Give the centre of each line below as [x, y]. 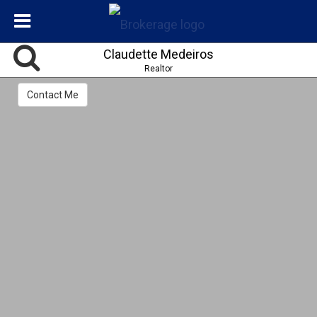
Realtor [158, 69]
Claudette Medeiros [158, 54]
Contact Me [53, 95]
